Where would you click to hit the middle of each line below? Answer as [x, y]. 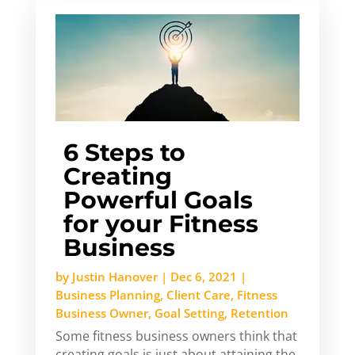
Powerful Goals [158, 200]
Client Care [198, 294]
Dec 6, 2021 [203, 276]
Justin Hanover [115, 276]
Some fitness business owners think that [176, 336]
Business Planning [107, 294]
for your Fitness [160, 223]
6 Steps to [124, 152]
